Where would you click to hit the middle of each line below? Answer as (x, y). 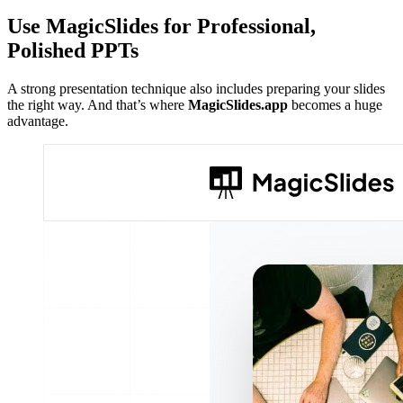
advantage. (38, 121)
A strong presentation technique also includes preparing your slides (196, 89)
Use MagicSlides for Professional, (161, 27)
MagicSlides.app (238, 105)
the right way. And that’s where (98, 105)
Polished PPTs (73, 51)
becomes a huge (335, 105)
